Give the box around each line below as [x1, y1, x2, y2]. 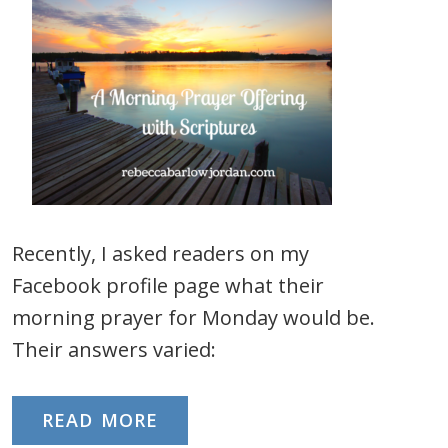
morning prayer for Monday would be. [12, 304, 375, 331]
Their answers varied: [12, 336, 216, 363]
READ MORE [42, 408, 158, 432]
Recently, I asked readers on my [12, 240, 309, 267]
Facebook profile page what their [12, 272, 324, 299]
